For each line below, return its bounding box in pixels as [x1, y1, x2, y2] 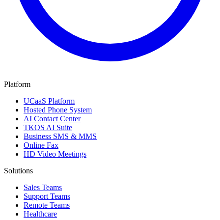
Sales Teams [24, 183, 62, 192]
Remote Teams [24, 200, 70, 209]
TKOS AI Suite [24, 123, 72, 132]
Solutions [4, 166, 33, 175]
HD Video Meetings [24, 149, 86, 158]
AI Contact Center [24, 114, 81, 123]
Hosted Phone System [24, 105, 92, 114]
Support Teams [24, 192, 70, 200]
